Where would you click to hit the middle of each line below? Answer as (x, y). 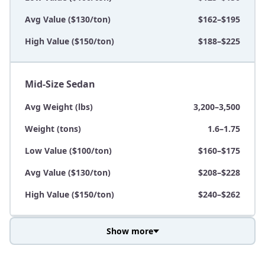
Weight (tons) (53, 129)
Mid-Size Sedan (60, 84)
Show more (130, 231)
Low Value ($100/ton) (68, 151)
